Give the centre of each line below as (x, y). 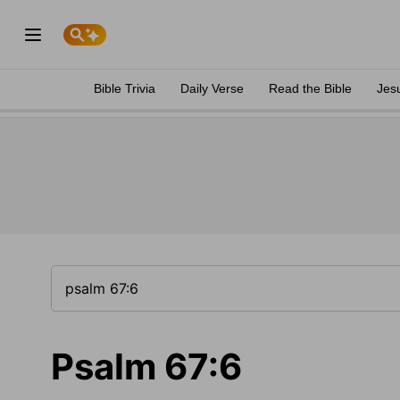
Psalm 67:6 (146, 367)
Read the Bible (310, 88)
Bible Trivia (125, 88)
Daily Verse (212, 88)
